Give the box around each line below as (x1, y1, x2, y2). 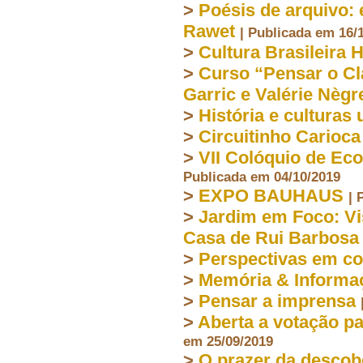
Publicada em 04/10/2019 (183, 168, 340, 185)
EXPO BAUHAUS (199, 185, 344, 206)
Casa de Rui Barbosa (183, 227, 359, 248)
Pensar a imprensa (199, 290, 356, 311)
